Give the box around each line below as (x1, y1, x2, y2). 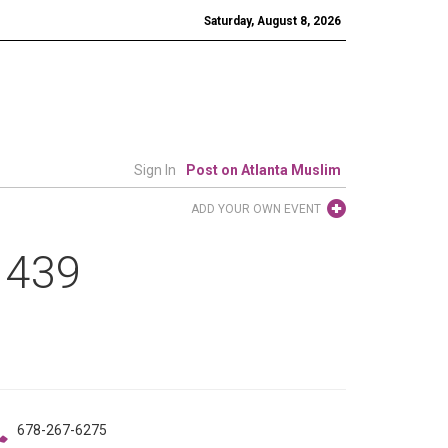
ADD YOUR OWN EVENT (191, 202, 321, 216)
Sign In (134, 162, 176, 178)
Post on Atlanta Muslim (186, 162, 341, 178)
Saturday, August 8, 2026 (204, 14, 341, 28)
